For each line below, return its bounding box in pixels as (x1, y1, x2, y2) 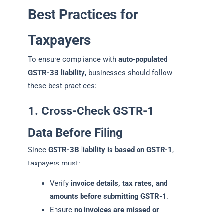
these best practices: (28, 82, 97, 91)
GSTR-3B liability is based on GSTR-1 (48, 145, 172, 154)
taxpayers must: (28, 158, 80, 167)
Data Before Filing (28, 125, 123, 139)
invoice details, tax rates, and (70, 179, 167, 188)
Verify (49, 179, 71, 188)
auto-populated (118, 55, 167, 64)
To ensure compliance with (28, 55, 118, 64)
